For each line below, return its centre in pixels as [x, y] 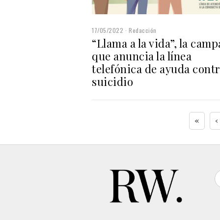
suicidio [112, 81]
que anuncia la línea [142, 56]
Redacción [143, 30]
